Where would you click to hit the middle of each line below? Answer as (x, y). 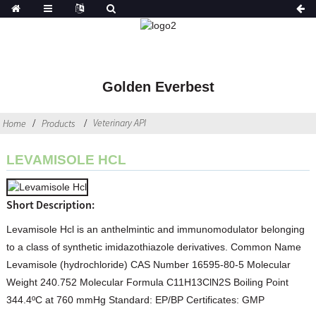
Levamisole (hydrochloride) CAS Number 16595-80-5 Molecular (148, 264)
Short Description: (50, 204)
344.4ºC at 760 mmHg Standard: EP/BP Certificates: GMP (135, 299)
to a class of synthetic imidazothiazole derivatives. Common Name (153, 247)
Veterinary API (119, 123)
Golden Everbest (158, 87)
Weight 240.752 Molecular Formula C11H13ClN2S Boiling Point (147, 282)
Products (59, 124)
